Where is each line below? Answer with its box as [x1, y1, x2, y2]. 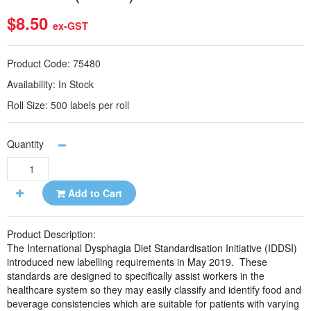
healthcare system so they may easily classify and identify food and [7, 283, 301, 296]
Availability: [7, 77, 58, 91]
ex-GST [53, 19, 88, 33]
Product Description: [7, 227, 96, 241]
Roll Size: [7, 98, 51, 112]
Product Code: [7, 56, 73, 70]
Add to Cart [65, 186, 122, 200]
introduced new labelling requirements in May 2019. [7, 255, 234, 269]
